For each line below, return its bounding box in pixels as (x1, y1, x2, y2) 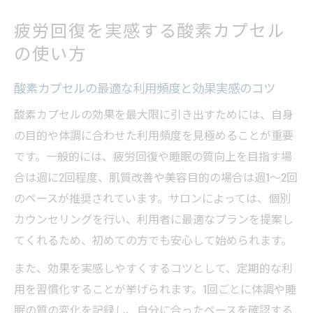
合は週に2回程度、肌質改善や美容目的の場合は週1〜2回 (14, 168, 298, 186)
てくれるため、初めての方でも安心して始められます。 (14, 231, 292, 249)
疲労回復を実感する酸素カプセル (14, 17, 286, 43)
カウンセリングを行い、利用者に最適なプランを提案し (14, 210, 293, 228)
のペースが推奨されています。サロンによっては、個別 (14, 189, 291, 207)
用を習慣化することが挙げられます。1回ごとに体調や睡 (14, 280, 296, 298)
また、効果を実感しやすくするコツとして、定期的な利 (14, 259, 293, 277)
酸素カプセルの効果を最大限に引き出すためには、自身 (14, 105, 293, 123)
